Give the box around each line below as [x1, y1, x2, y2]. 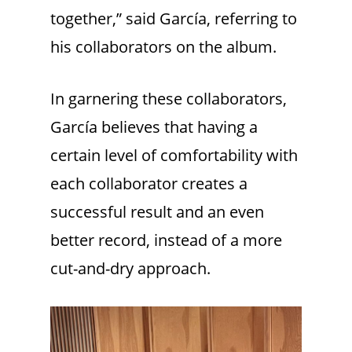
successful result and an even [50, 201, 264, 223]
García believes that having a [50, 116, 258, 138]
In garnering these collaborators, [50, 88, 287, 110]
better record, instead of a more [50, 229, 282, 251]
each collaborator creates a [50, 173, 247, 195]
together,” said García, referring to [50, 8, 297, 30]
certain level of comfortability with [50, 145, 298, 167]
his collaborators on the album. [50, 36, 277, 58]
